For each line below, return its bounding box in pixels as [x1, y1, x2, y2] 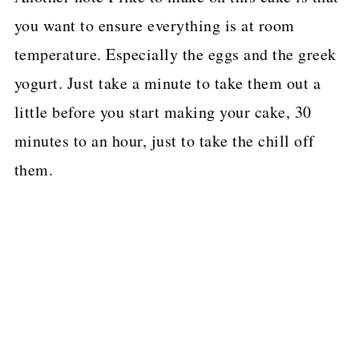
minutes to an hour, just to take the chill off [14, 130, 315, 152]
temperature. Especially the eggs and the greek [14, 43, 337, 66]
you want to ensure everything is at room [14, 14, 295, 37]
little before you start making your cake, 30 [14, 101, 312, 123]
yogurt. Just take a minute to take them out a [14, 72, 321, 95]
